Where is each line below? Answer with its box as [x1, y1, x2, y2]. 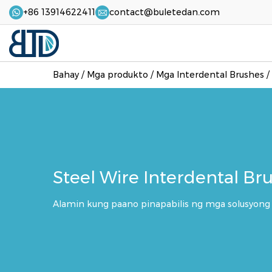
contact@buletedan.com [109, 6, 220, 18]
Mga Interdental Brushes [156, 69, 264, 81]
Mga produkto [87, 69, 148, 81]
